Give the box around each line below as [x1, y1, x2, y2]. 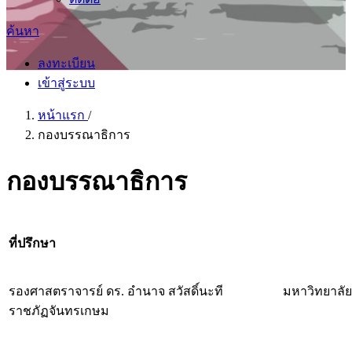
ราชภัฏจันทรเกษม [9, 303, 109, 317]
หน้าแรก [38, 108, 88, 122]
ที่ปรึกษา [9, 236, 56, 250]
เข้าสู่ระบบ [38, 76, 95, 90]
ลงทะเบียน [38, 57, 95, 70]
